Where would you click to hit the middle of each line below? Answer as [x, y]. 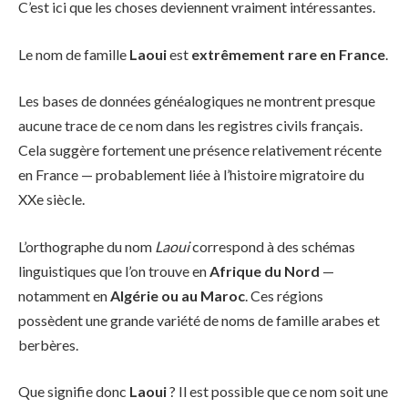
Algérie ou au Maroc [178, 295]
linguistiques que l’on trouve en [114, 270]
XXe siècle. [51, 199]
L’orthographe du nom [87, 246]
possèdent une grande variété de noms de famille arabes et [199, 320]
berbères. [48, 344]
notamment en [64, 295]
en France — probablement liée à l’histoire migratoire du [191, 175]
